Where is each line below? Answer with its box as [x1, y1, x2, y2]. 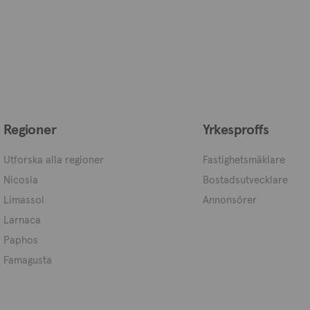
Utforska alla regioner [3, 153, 104, 166]
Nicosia [3, 173, 38, 186]
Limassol [3, 193, 44, 206]
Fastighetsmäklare [202, 153, 285, 166]
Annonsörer [202, 193, 257, 206]
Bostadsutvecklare [202, 173, 288, 186]
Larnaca [3, 213, 41, 226]
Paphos [3, 233, 38, 246]
